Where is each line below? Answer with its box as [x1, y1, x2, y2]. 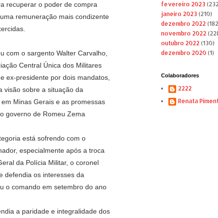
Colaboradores [161, 73, 199, 79]
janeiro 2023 [161, 10, 197, 18]
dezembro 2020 [161, 49, 206, 57]
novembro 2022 [161, 30, 206, 37]
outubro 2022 [161, 39, 200, 47]
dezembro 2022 [161, 20, 206, 28]
